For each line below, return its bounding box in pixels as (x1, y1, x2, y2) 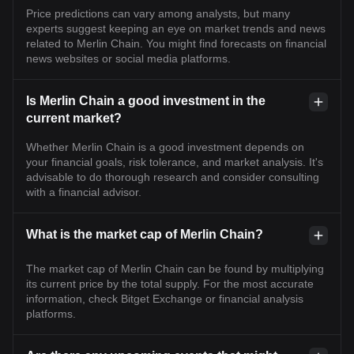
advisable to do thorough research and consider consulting (26, 171, 319, 183)
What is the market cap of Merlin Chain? (26, 228, 263, 241)
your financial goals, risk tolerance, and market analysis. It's (26, 156, 323, 168)
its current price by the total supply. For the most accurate (26, 277, 314, 290)
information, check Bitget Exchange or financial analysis (26, 292, 303, 305)
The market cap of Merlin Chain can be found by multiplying (26, 262, 324, 275)
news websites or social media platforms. (26, 52, 231, 65)
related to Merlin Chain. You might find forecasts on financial (26, 37, 326, 50)
